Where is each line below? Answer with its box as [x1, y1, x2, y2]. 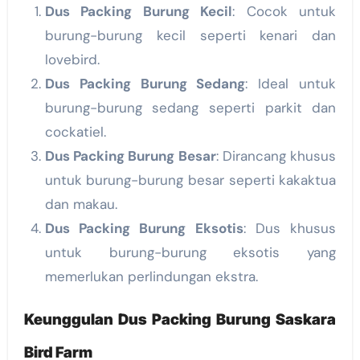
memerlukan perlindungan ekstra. [44, 268, 258, 286]
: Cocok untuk [232, 2, 337, 21]
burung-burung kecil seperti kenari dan [44, 27, 337, 45]
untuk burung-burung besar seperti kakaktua [44, 171, 337, 190]
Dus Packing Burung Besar [44, 147, 216, 166]
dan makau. [44, 195, 117, 214]
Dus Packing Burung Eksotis [44, 219, 243, 238]
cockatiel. [44, 123, 106, 141]
